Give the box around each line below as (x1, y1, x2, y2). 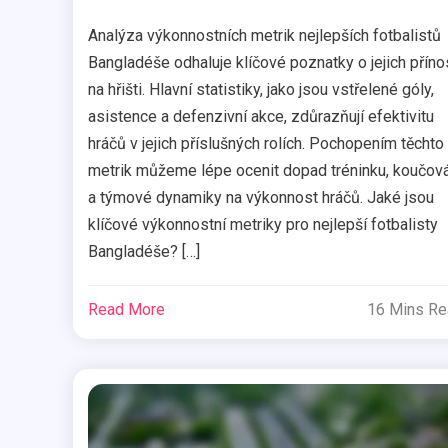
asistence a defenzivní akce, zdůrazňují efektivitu (87, 106, 434, 126)
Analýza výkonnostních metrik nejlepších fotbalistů (87, 25, 441, 45)
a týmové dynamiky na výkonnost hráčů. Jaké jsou (87, 187, 434, 207)
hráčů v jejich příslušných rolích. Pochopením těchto (87, 133, 444, 153)
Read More (87, 299, 165, 319)
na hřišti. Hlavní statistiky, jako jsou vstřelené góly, (87, 79, 434, 99)
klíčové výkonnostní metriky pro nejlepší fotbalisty (87, 214, 438, 234)
